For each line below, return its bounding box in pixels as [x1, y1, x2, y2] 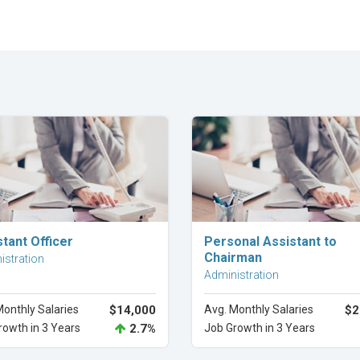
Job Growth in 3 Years [204, 321, 315, 334]
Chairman [204, 250, 262, 265]
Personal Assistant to [204, 234, 337, 249]
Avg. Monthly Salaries [204, 303, 313, 316]
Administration [204, 268, 279, 281]
